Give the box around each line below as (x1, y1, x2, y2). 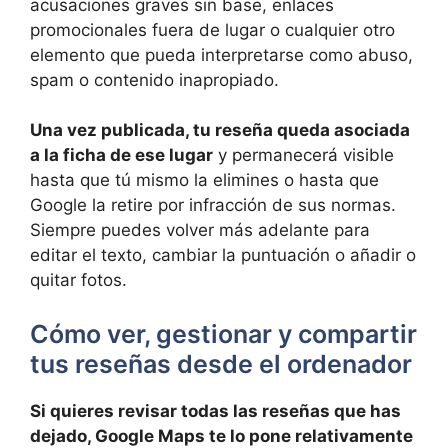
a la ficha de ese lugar (30, 145, 213, 166)
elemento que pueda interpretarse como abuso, (30, 44, 413, 65)
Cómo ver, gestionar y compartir (30, 318, 417, 349)
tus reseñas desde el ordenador (30, 348, 412, 379)
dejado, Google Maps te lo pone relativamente (30, 425, 413, 446)
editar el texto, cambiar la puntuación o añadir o (30, 245, 416, 266)
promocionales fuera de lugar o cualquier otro (30, 19, 395, 40)
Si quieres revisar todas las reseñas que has (30, 400, 401, 421)
